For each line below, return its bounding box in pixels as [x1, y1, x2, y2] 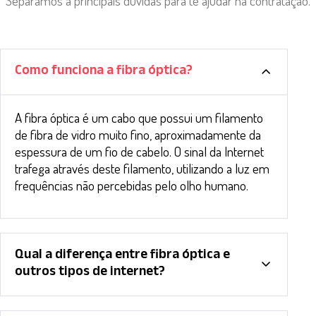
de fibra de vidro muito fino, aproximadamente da [15, 125, 261, 143]
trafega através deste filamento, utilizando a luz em [15, 159, 269, 177]
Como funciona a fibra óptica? [15, 60, 193, 83]
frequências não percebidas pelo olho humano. [15, 176, 248, 194]
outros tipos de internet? [15, 262, 165, 285]
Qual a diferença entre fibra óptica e [15, 245, 230, 268]
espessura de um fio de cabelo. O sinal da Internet [15, 142, 264, 160]
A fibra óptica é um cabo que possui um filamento [15, 108, 263, 126]
